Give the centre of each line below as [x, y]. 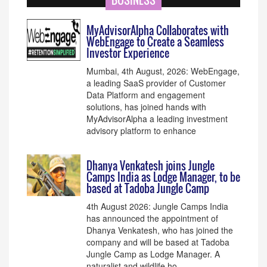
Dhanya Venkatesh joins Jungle [150, 166]
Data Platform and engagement [146, 95]
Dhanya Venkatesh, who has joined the [160, 230]
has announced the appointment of [152, 218]
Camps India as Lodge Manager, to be [163, 177]
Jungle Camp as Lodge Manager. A [153, 254]
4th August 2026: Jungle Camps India [157, 206]
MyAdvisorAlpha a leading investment [157, 119]
